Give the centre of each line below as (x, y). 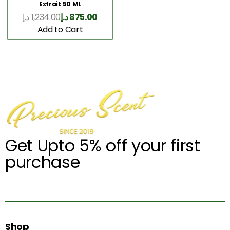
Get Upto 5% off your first (103, 145)
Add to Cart (60, 30)
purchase (43, 162)
